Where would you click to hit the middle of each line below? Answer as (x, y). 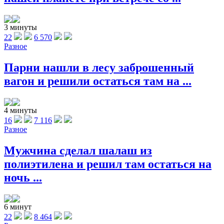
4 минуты (20, 110)
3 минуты (20, 27)
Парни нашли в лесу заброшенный (99, 67)
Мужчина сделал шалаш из (78, 150)
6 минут (18, 206)
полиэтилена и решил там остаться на (108, 164)
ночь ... (23, 177)
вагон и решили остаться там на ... (98, 81)
